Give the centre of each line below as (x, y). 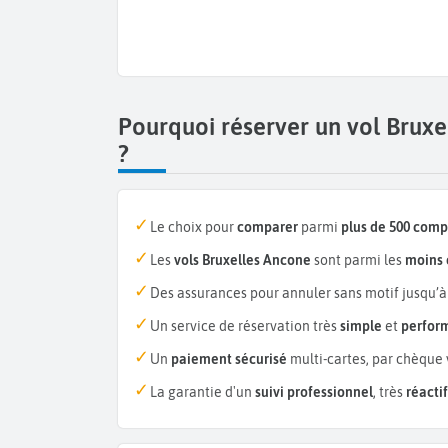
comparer (267, 227)
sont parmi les (358, 260)
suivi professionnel (314, 392)
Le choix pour (193, 227)
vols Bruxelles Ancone (242, 260)
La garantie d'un (202, 392)
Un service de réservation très (245, 326)
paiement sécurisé (229, 359)
